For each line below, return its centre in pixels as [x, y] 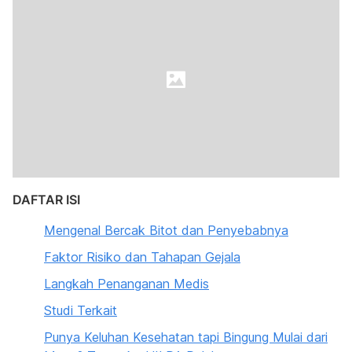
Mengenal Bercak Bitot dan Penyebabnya [166, 230]
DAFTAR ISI [46, 200]
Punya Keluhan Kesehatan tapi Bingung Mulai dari [186, 337]
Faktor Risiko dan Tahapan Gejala [142, 257]
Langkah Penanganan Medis [126, 284]
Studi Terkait [81, 310]
